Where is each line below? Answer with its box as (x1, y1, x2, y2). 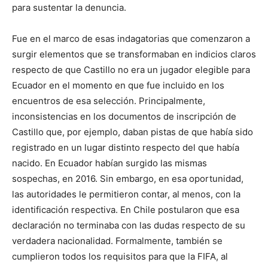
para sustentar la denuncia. (12, 2, 126, 14)
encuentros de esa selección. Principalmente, (12, 95, 205, 107)
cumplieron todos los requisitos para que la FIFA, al (12, 251, 228, 263)
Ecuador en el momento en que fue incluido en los (12, 80, 224, 92)
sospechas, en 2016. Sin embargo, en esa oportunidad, (12, 173, 243, 185)
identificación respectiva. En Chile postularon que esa (12, 204, 239, 216)
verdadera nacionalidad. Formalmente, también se (12, 235, 223, 247)
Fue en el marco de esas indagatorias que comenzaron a (12, 33, 250, 45)
